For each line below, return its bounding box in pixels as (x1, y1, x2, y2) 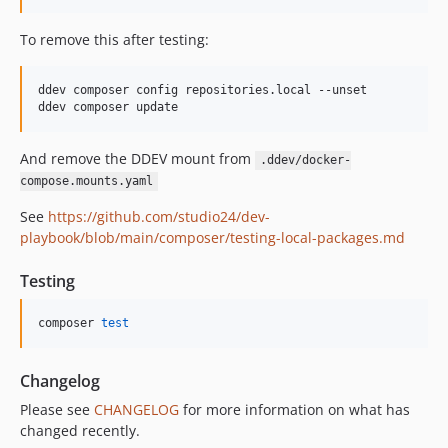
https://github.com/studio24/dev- (48, 207, 270, 227)
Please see (20, 400, 94, 420)
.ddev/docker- (259, 153, 351, 168)
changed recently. (20, 421, 140, 441)
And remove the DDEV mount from (20, 149, 255, 169)
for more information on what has (179, 400, 410, 420)
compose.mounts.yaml (20, 174, 153, 189)
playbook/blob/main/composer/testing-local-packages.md (20, 228, 405, 248)
